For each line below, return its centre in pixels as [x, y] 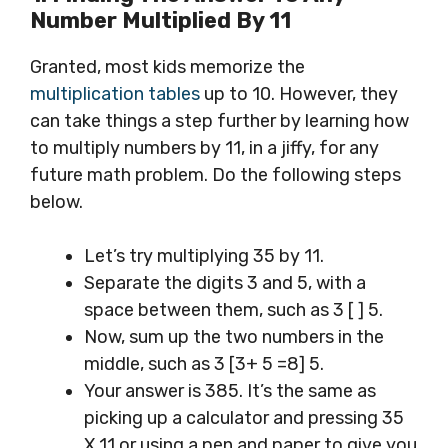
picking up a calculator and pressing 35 [244, 418]
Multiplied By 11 [204, 21]
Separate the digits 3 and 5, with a [225, 283]
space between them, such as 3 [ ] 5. [233, 310]
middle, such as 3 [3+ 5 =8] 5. [204, 364]
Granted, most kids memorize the [167, 67]
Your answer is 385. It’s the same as [230, 391]
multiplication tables [115, 94]
